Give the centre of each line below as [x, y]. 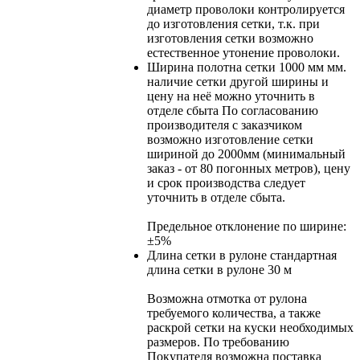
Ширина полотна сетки [211, 67]
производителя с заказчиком [225, 125]
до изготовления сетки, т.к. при [233, 24]
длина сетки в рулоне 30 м [219, 270]
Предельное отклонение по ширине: [247, 227]
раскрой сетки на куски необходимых [250, 328]
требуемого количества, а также [234, 313]
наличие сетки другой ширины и [238, 82]
